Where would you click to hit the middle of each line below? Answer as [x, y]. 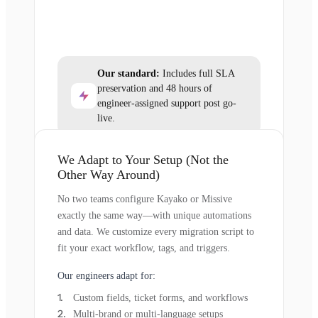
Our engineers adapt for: [106, 276]
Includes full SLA [197, 74]
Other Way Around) [109, 175]
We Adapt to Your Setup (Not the [143, 160]
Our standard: [128, 74]
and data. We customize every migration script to [156, 232]
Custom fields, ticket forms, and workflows [160, 298]
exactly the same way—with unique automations [154, 216]
